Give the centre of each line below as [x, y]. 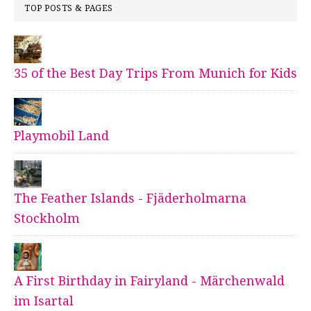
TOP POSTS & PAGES [69, 9]
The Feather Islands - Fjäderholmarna [130, 199]
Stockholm [47, 219]
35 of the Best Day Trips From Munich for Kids [155, 74]
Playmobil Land [61, 136]
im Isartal [44, 301]
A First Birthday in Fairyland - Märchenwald [149, 281]
